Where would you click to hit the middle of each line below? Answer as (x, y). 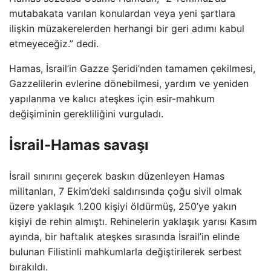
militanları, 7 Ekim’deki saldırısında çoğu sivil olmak (126, 191)
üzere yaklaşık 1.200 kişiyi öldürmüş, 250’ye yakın (123, 206)
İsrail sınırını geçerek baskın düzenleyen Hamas (117, 176)
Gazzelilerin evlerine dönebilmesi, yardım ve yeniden (129, 83)
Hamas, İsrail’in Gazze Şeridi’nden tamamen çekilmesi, (132, 68)
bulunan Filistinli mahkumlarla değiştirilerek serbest (126, 251)
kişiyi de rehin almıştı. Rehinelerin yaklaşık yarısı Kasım (133, 221)
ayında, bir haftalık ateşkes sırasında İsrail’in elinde (124, 236)
